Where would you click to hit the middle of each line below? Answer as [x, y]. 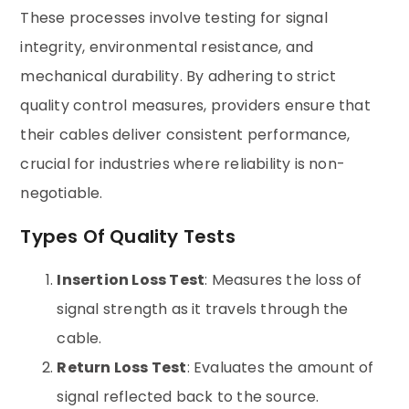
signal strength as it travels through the [203, 309]
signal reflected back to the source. [188, 396]
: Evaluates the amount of [280, 367]
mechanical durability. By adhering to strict [178, 77]
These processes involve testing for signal [174, 18]
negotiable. [62, 194]
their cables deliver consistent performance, [185, 135]
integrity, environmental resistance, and [167, 47]
